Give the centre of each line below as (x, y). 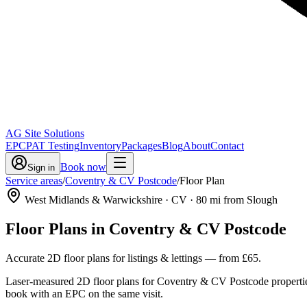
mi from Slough (242, 200)
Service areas (34, 181)
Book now (83, 167)
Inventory (100, 146)
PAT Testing (53, 146)
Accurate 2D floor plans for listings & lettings (104, 258)
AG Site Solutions (45, 133)
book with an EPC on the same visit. (84, 293)
